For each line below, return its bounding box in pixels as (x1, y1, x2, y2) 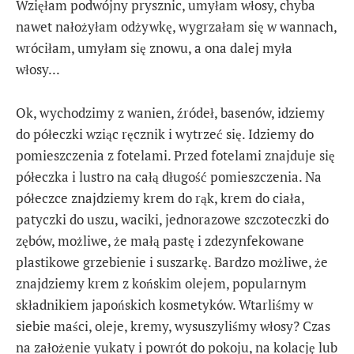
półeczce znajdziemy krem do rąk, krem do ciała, (16, 188, 304, 207)
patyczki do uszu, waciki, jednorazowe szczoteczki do (16, 209, 329, 228)
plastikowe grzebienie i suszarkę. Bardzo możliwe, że (16, 252, 328, 271)
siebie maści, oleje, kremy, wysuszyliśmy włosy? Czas (16, 316, 330, 335)
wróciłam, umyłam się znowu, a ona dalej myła (16, 39, 292, 58)
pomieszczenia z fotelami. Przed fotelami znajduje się (16, 145, 335, 164)
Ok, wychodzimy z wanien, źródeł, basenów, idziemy (16, 103, 325, 122)
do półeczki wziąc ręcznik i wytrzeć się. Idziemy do (16, 124, 314, 143)
